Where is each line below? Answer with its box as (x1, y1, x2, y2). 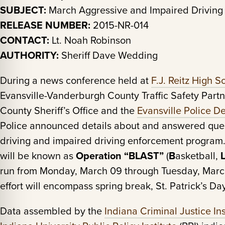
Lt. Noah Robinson (49, 33, 131, 48)
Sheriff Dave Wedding (59, 48, 158, 63)
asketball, (175, 148, 220, 163)
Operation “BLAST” (76, 148, 164, 163)
